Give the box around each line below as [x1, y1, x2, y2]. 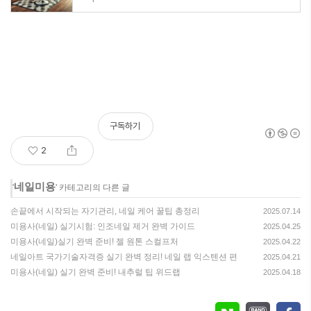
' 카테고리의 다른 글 [56, 183, 130, 192]
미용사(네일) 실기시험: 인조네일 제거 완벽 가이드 [10, 221, 195, 231]
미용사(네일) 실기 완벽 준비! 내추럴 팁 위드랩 [10, 267, 180, 277]
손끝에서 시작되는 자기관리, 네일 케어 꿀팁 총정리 [10, 206, 200, 216]
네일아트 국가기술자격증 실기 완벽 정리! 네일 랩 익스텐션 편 [10, 252, 237, 262]
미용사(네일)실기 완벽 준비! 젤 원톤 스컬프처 [10, 237, 178, 246]
